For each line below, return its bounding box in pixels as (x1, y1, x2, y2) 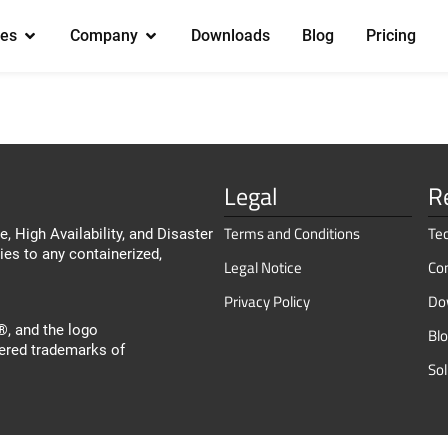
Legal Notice (224, 256, 302, 279)
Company (69, 26, 138, 45)
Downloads (190, 26, 270, 45)
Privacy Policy (224, 290, 310, 313)
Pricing (365, 26, 416, 45)
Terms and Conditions (224, 222, 360, 245)
